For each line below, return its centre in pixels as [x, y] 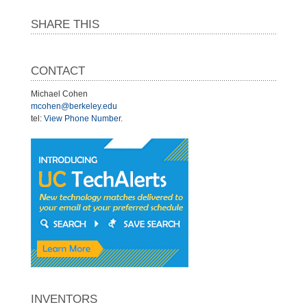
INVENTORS [64, 299]
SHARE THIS [65, 24]
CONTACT [58, 71]
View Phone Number [82, 118]
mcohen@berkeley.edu [74, 106]
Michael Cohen [59, 94]
